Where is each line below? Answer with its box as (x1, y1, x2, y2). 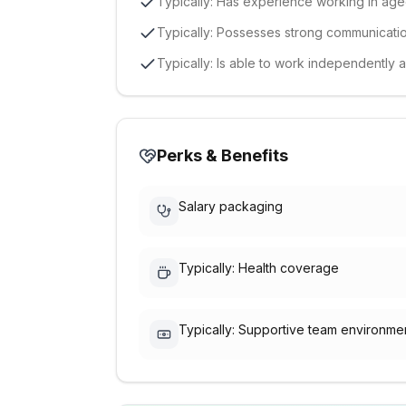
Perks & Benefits (157, 146, 288, 165)
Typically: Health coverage (179, 260, 339, 275)
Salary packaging (179, 198, 283, 214)
